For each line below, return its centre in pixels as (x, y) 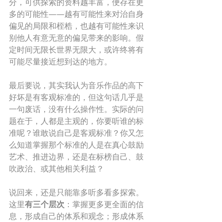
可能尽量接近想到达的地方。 (61, 61)
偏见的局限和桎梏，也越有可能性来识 (76, 26)
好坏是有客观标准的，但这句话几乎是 (76, 97)
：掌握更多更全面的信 (104, 204)
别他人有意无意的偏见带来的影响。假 (76, 38)
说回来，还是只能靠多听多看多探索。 (76, 192)
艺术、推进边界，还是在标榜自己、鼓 (76, 157)
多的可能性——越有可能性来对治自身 (76, 14)
